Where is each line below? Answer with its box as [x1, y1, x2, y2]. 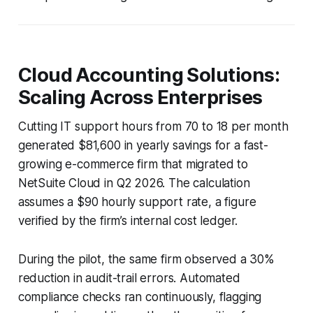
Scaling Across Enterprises [17, 85, 263, 109]
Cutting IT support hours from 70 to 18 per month [17, 119, 289, 133]
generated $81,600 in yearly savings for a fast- [17, 138, 268, 152]
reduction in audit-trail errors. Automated [17, 270, 240, 285]
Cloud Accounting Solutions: [17, 63, 280, 87]
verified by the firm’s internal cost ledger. [17, 213, 238, 228]
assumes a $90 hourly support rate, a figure [17, 194, 256, 209]
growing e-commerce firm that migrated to [17, 156, 248, 171]
